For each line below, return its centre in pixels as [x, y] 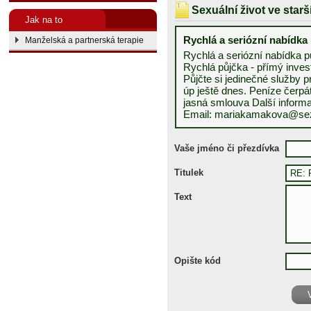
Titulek [189, 173]
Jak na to [44, 20]
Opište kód [197, 261]
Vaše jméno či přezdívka [227, 148]
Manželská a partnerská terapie [84, 40]
